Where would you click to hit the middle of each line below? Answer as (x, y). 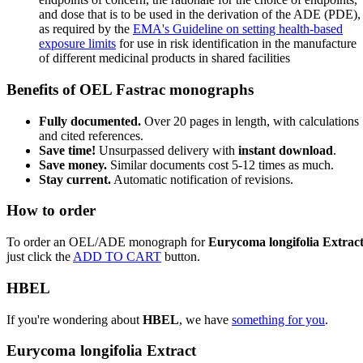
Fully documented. (90, 121)
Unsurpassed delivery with (167, 150)
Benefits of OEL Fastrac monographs (130, 89)
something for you (278, 319)
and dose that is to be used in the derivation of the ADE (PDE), (200, 15)
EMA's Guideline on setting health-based (238, 29)
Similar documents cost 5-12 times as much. (220, 164)
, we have (205, 319)
